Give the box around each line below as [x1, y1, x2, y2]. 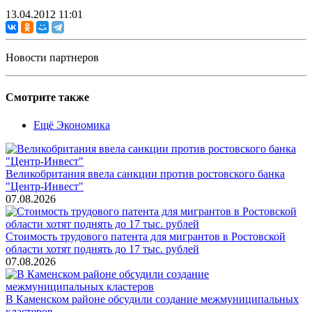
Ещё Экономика [33, 118, 110, 131]
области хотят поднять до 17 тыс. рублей [6, 242, 199, 255]
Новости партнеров [6, 52, 99, 64]
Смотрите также [6, 91, 89, 104]
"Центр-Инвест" [6, 180, 84, 192]
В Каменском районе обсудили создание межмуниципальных [6, 292, 299, 305]
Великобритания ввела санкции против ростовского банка [6, 167, 285, 180]
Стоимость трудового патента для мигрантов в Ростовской [6, 230, 286, 242]
